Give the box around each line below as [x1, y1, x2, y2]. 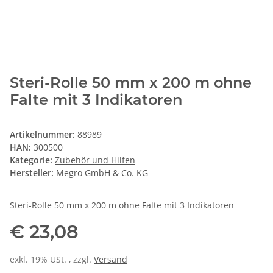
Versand [94, 253, 127, 266]
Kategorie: [10, 154, 55, 166]
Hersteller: [10, 167, 54, 179]
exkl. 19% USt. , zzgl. [10, 253, 94, 266]
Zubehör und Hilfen [55, 154, 135, 166]
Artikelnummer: [10, 129, 77, 141]
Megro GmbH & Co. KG [56, 167, 148, 179]
